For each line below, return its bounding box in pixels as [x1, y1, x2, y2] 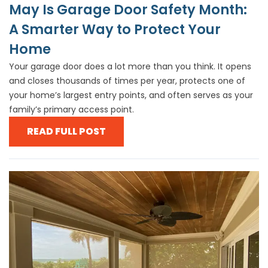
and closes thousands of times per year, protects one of [9, 74, 245, 87]
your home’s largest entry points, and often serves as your [9, 89, 253, 101]
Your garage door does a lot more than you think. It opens [9, 60, 251, 72]
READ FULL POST [27, 124, 106, 138]
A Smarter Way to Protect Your [9, 19, 221, 39]
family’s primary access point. [9, 103, 134, 115]
